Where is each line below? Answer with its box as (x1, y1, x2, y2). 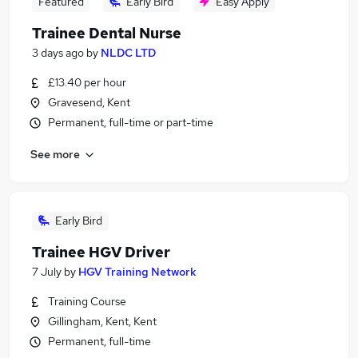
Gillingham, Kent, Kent (48, 314, 157, 328)
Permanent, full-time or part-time (48, 115, 213, 129)
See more (30, 146, 80, 161)
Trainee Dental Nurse (32, 24, 181, 42)
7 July (32, 265, 62, 279)
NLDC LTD (101, 46, 156, 60)
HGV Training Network (78, 265, 197, 279)
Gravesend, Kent (48, 95, 130, 109)
